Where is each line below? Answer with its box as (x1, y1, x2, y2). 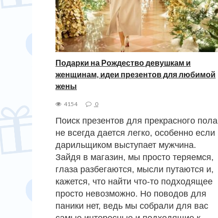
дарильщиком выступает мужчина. (55, 140, 196, 150)
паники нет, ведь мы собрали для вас (55, 200, 208, 211)
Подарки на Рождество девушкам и (55, 57, 191, 67)
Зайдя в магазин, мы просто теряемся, (55, 152, 214, 162)
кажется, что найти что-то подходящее (55, 176, 213, 186)
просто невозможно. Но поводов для (55, 188, 206, 199)
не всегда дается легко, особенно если (55, 127, 215, 138)
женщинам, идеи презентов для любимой (55, 69, 216, 79)
